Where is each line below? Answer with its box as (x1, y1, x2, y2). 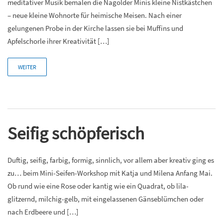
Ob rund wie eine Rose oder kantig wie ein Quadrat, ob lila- (7, 181, 189, 191)
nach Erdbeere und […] (7, 207, 79, 217)
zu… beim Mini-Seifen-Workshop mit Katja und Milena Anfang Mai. (7, 168, 213, 178)
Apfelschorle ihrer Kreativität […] (7, 36, 110, 46)
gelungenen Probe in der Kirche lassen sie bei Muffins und (7, 23, 183, 33)
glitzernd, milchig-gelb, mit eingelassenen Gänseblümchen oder (7, 194, 204, 204)
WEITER (18, 63, 36, 71)
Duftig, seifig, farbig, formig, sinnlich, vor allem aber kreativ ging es (7, 155, 214, 165)
